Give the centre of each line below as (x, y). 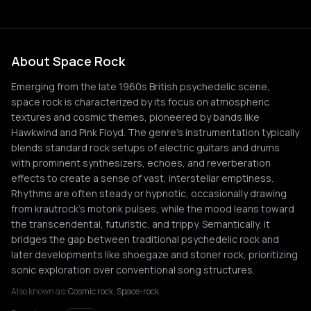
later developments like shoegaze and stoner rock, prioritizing (154, 254)
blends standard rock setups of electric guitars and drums (145, 148)
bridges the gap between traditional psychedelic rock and (145, 239)
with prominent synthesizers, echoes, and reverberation (141, 163)
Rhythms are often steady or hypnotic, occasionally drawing (149, 193)
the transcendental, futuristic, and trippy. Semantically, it (141, 224)
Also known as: (39, 291)
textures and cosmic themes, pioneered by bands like (135, 117)
